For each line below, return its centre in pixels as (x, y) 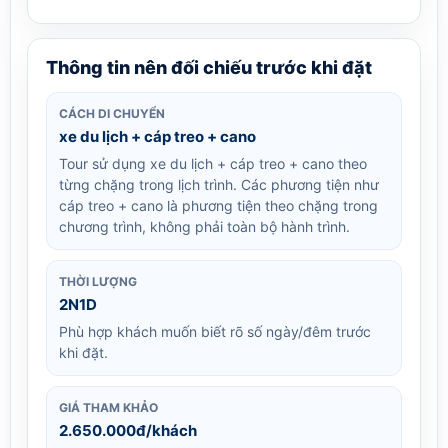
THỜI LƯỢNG (98, 281)
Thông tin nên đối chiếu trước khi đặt (209, 67)
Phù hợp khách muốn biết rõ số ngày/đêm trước (215, 331)
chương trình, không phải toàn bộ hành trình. (204, 226)
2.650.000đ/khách (128, 430)
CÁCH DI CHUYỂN (112, 113)
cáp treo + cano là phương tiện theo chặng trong (218, 205)
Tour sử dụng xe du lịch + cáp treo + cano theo (213, 163)
